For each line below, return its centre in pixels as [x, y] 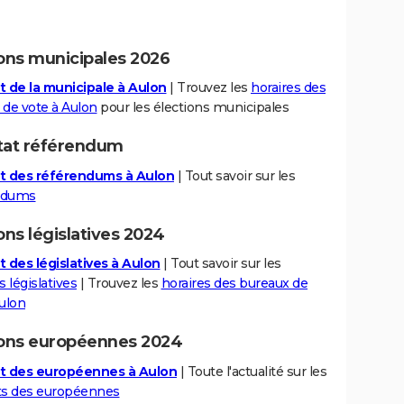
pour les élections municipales [193, 108]
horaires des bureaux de [234, 284]
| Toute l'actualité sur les [252, 371]
